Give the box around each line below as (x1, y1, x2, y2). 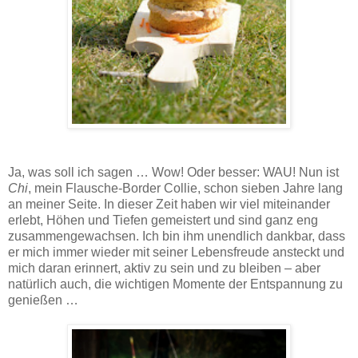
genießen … (8, 293, 78, 308)
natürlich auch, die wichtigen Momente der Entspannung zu (8, 277, 343, 292)
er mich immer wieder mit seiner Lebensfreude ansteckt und (8, 245, 344, 260)
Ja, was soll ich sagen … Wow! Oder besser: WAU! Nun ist (8, 165, 339, 180)
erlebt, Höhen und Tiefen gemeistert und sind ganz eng (8, 213, 318, 228)
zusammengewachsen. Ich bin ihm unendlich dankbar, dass (8, 229, 345, 244)
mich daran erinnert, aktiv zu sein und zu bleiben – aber (8, 261, 320, 276)
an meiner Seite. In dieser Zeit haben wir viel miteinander (8, 197, 330, 212)
